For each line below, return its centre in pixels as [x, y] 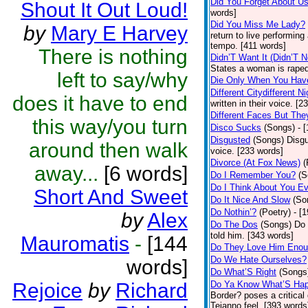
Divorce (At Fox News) [255, 163]
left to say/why [122, 80]
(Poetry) [275, 212]
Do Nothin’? [233, 212]
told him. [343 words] [252, 235]
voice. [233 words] [247, 151]
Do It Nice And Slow [250, 200]
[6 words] [143, 174]
